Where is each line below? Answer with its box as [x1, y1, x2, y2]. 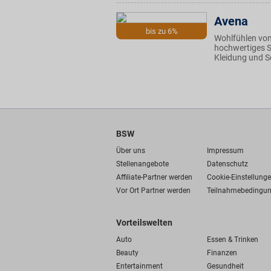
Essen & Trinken [207, 235, 258, 244]
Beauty [116, 249, 139, 257]
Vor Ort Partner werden [116, 186, 191, 195]
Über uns [116, 146, 145, 155]
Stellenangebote [116, 160, 169, 168]
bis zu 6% [145, 27, 178, 36]
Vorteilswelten [116, 218, 172, 227]
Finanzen [207, 249, 237, 257]
